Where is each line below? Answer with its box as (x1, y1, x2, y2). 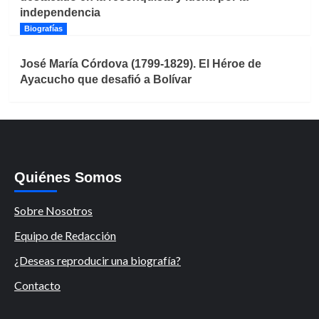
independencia (19, 6, 100, 19)
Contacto (14, 278, 61, 293)
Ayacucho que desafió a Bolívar (19, 73, 192, 86)
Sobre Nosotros (14, 204, 93, 218)
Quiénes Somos (14, 169, 122, 186)
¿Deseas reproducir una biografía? (14, 253, 181, 268)
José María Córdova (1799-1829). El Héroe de (19, 58, 261, 70)
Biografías (23, 24, 63, 33)
